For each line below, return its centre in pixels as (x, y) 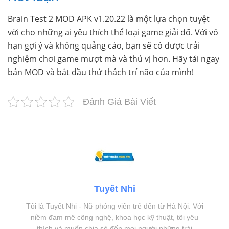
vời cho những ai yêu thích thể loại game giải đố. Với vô (113, 32)
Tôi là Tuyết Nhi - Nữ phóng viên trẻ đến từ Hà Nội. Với (114, 206)
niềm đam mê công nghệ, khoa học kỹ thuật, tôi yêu (114, 217)
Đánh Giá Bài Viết (119, 102)
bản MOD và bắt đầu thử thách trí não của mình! (101, 72)
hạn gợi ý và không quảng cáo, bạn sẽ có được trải (104, 46)
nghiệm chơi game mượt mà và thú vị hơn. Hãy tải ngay (113, 59)
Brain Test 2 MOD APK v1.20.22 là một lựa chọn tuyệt (109, 19)
